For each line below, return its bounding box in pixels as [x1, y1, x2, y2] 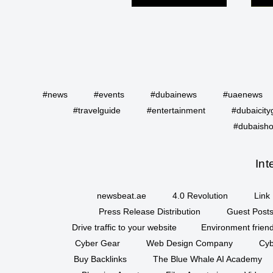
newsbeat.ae [97, 191, 146, 201]
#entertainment [147, 105, 205, 116]
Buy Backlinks [73, 254, 127, 264]
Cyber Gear [74, 238, 120, 249]
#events [93, 90, 124, 100]
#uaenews [222, 90, 263, 100]
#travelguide [73, 105, 121, 116]
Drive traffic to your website [72, 222, 177, 233]
